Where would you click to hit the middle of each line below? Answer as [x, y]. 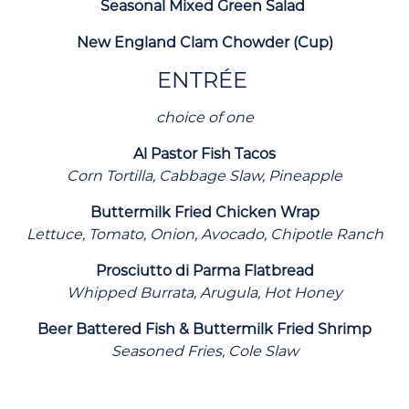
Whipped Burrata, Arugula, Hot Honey [204, 293]
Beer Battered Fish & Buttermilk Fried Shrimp [204, 330]
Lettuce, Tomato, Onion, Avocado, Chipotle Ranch [204, 235]
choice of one [204, 118]
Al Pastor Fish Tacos [204, 154]
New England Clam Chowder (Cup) [204, 43]
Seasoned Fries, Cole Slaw [204, 351]
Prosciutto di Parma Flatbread [204, 271]
